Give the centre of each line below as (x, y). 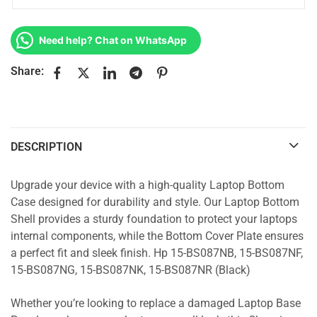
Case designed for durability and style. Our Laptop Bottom (155, 202)
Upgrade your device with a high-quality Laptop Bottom (148, 185)
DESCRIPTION (46, 146)
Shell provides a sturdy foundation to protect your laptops (154, 219)
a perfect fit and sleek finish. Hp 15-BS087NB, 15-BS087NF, (157, 253)
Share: (27, 71)
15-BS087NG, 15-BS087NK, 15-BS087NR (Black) (131, 270)
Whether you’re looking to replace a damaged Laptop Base (156, 303)
